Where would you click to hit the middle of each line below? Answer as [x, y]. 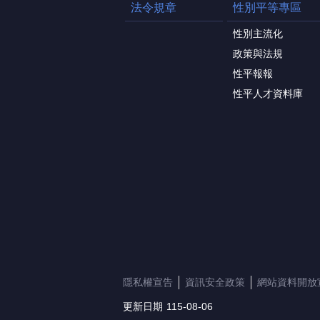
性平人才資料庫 [267, 94]
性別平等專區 [267, 8]
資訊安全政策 [215, 282]
